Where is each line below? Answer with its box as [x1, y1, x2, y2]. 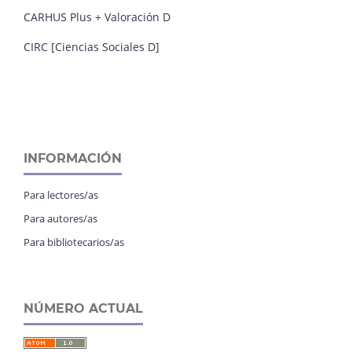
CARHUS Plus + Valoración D [24, 9, 170, 24]
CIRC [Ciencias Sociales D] [24, 38, 159, 54]
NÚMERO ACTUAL [24, 300, 143, 316]
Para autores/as [24, 211, 97, 225]
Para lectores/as [24, 187, 98, 202]
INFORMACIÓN [24, 150, 122, 166]
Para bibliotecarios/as [24, 234, 124, 249]
